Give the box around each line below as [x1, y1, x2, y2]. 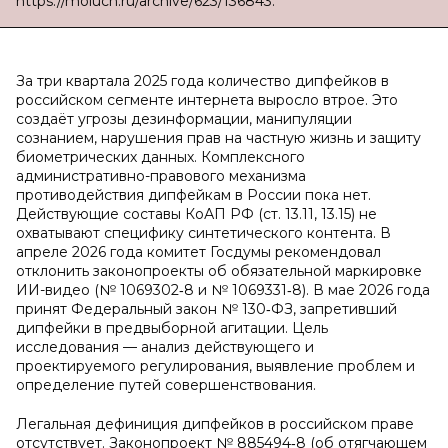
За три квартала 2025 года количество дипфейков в [16, 72, 389, 90]
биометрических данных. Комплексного [16, 148, 305, 166]
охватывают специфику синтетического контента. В [16, 224, 391, 242]
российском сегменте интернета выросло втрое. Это [16, 91, 398, 109]
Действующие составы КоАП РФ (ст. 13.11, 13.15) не [16, 205, 377, 223]
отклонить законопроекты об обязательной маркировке [16, 262, 422, 280]
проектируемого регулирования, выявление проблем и [16, 357, 415, 375]
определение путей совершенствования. [16, 376, 316, 394]
